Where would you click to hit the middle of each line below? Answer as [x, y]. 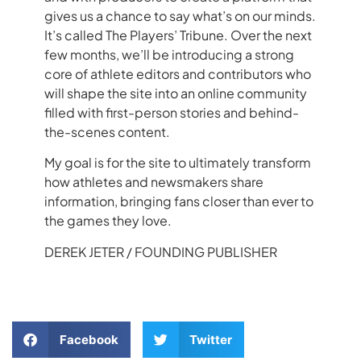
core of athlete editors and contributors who [178, 74]
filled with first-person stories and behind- [172, 113]
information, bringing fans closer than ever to [179, 201]
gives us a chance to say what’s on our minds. [180, 16]
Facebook [89, 339]
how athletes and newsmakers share [154, 182]
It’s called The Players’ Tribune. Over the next [178, 35]
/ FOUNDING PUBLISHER [201, 251]
